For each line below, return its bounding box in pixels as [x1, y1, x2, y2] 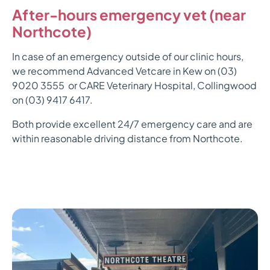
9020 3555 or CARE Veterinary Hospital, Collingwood [12, 79, 257, 92]
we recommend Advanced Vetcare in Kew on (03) [12, 64, 237, 78]
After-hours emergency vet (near [12, 5, 246, 24]
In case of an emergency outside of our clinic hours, [12, 50, 243, 63]
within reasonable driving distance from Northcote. [12, 132, 243, 145]
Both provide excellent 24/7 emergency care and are [12, 118, 253, 131]
